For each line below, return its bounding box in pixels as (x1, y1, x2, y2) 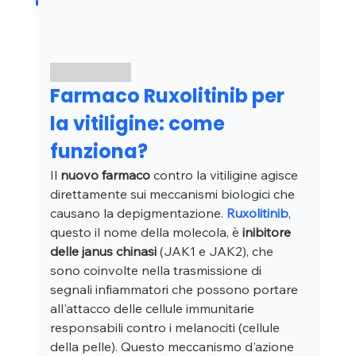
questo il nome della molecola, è (49, 223, 242, 240)
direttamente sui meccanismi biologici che (49, 185, 298, 202)
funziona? (49, 137, 148, 164)
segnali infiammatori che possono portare (49, 281, 301, 297)
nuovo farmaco (60, 166, 150, 183)
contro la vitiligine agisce (149, 166, 301, 183)
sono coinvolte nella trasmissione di (49, 261, 265, 278)
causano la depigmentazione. (49, 204, 226, 221)
